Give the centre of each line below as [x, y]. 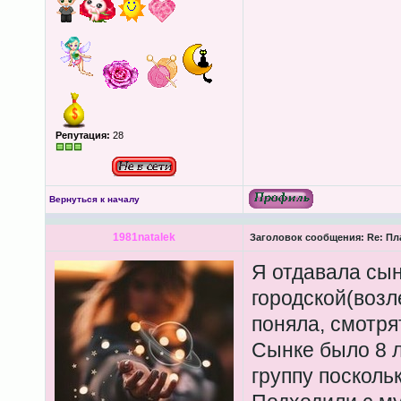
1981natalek [144, 237]
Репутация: [82, 135]
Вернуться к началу [94, 199]
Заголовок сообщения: [307, 237]
